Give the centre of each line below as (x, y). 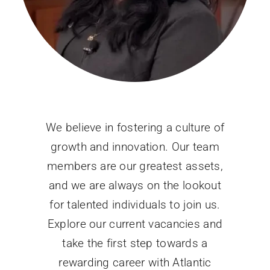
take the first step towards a (135, 243)
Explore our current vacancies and (135, 224)
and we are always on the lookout (135, 185)
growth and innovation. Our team (135, 146)
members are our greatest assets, (135, 166)
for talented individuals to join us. (135, 204)
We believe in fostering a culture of (135, 127)
